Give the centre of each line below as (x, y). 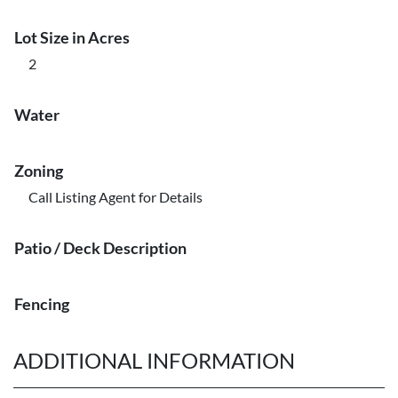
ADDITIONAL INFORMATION (154, 360)
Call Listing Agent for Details (115, 197)
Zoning (39, 171)
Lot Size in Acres (72, 37)
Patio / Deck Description (100, 248)
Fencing (42, 304)
